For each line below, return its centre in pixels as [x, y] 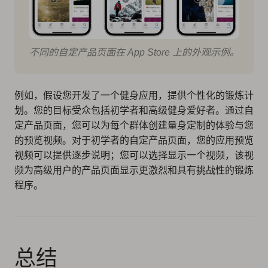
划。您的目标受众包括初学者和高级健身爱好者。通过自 [134, 111]
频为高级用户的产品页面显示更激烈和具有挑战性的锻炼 [134, 170]
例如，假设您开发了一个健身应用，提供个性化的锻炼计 [134, 96]
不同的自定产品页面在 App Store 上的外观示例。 [134, 53]
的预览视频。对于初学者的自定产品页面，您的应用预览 [134, 141]
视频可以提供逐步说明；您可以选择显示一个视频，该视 [134, 156]
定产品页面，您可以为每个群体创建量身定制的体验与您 [134, 126]
